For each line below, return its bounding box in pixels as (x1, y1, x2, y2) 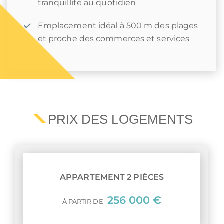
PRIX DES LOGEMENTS (47, 112, 193, 126)
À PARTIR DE (62, 198, 105, 205)
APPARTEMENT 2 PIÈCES (60, 172, 164, 182)
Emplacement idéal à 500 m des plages (37, 21, 198, 30)
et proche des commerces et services (37, 34, 190, 43)
